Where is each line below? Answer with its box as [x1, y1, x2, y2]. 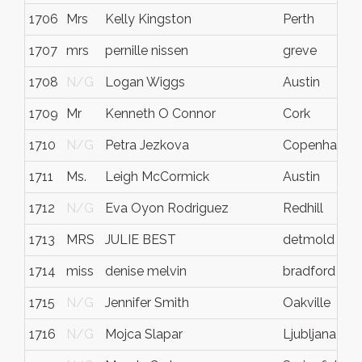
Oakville [283, 295, 330, 310]
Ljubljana [283, 326, 336, 342]
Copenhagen [283, 137, 360, 153]
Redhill [283, 200, 323, 216]
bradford [283, 263, 335, 279]
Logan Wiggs [105, 74, 185, 90]
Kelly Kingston [105, 11, 192, 27]
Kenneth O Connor [105, 106, 216, 121]
